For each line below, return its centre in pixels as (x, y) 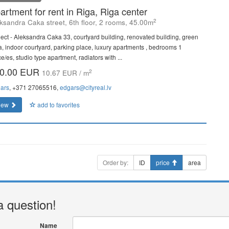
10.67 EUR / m (65, 73)
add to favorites (58, 105)
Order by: (116, 162)
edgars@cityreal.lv (86, 87)
